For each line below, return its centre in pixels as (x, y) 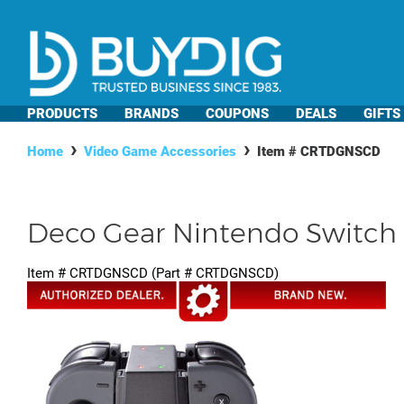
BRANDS (151, 114)
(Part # (172, 274)
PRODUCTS (62, 114)
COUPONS (237, 114)
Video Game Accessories (160, 151)
